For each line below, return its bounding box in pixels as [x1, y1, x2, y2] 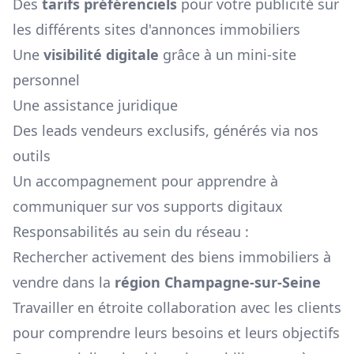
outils [13, 146, 51, 166]
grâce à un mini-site [159, 45, 296, 65]
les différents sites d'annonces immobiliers [13, 20, 300, 40]
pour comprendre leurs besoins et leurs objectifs [13, 323, 340, 343]
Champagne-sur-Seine [164, 273, 321, 292]
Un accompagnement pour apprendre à [13, 171, 278, 191]
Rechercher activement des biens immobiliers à [13, 247, 331, 267]
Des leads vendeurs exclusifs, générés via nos [13, 121, 318, 141]
